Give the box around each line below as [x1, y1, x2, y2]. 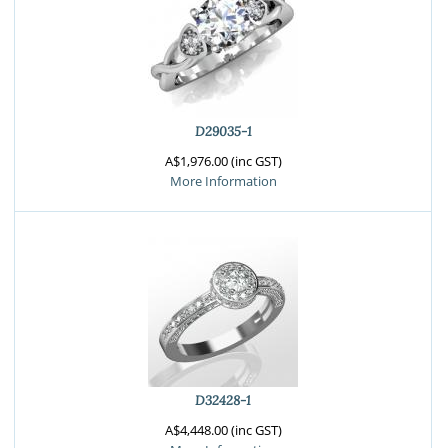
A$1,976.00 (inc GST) [164, 152, 282, 170]
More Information [169, 172, 277, 190]
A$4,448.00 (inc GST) [164, 421, 282, 439]
